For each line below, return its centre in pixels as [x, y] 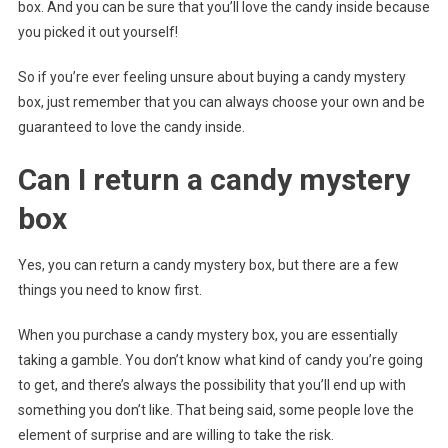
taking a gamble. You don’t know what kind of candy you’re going [220, 360]
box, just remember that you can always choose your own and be [221, 102]
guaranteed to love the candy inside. [131, 127]
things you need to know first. [109, 290]
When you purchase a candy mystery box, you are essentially [207, 335]
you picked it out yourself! [97, 32]
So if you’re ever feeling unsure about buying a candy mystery [211, 77]
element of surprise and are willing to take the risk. [175, 435]
